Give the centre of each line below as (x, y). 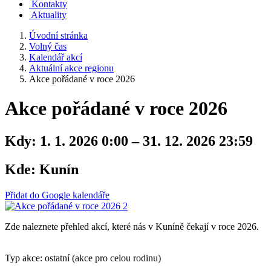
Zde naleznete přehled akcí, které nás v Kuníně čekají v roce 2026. (132, 226)
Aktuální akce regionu (71, 68)
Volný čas (48, 46)
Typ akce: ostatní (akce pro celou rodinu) (83, 258)
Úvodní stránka (58, 35)
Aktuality (49, 15)
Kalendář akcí (56, 57)
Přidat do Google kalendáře (57, 195)
